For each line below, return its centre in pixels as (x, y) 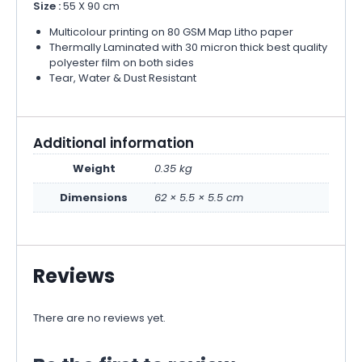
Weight (94, 169)
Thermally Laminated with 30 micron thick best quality (188, 47)
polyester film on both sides (121, 62)
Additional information (114, 143)
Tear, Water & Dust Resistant (122, 78)
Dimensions (94, 198)
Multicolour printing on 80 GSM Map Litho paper (171, 32)
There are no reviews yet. (99, 318)
